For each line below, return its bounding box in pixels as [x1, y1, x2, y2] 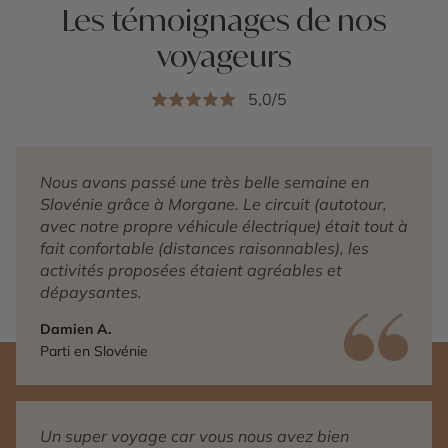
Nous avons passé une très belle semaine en [40, 172, 369, 193]
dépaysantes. [40, 282, 142, 303]
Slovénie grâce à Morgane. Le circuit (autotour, [40, 194, 387, 215]
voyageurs [156, 37, 292, 75]
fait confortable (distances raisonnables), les [40, 238, 369, 259]
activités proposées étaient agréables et [40, 260, 342, 281]
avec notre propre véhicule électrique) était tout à [40, 216, 408, 237]
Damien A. [40, 320, 111, 339]
